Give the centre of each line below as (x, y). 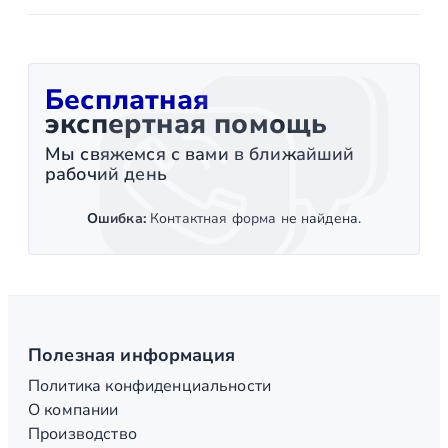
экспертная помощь (186, 124)
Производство (82, 434)
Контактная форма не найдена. (253, 219)
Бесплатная (127, 100)
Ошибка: (116, 219)
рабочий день (106, 174)
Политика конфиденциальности (150, 386)
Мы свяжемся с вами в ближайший (200, 154)
